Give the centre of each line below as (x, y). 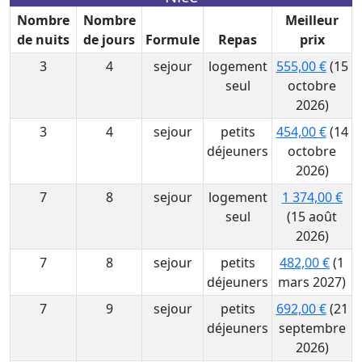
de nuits (43, 40)
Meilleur (312, 20)
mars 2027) (312, 282)
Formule (173, 40)
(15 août (312, 217)
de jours (109, 40)
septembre (312, 328)
